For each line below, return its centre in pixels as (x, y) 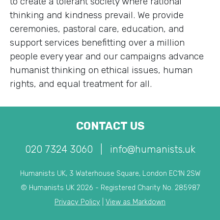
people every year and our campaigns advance (107, 56)
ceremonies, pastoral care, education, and (97, 28)
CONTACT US (110, 126)
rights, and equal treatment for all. (81, 83)
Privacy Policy (77, 202)
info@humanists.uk (152, 149)
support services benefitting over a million (97, 42)
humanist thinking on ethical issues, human (101, 70)
